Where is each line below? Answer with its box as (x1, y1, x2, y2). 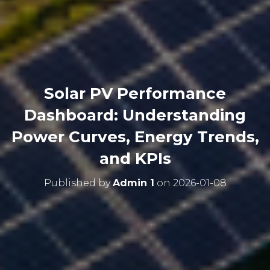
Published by (43, 177, 113, 189)
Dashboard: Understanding (24, 105, 246, 125)
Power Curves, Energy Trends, (11, 127, 259, 146)
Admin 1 (112, 177, 154, 189)
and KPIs (99, 148, 171, 168)
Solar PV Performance (44, 83, 226, 103)
